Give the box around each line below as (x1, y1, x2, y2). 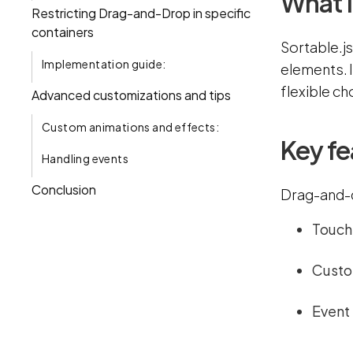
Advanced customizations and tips (32, 86, 231, 103)
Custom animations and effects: (42, 119, 219, 134)
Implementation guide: (42, 56, 166, 71)
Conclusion (32, 180, 96, 198)
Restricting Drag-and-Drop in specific (32, 4, 251, 21)
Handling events (42, 150, 128, 165)
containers (32, 23, 94, 40)
